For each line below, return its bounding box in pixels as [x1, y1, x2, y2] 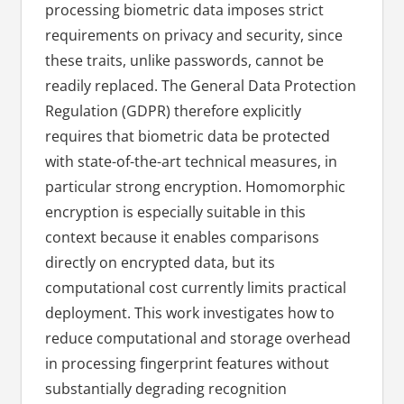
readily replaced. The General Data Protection [44, 76, 356, 96]
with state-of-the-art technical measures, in [44, 151, 337, 172]
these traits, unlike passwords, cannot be [44, 50, 324, 71]
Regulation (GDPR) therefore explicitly [44, 101, 301, 122]
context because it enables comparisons [44, 227, 319, 248]
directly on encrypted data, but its [44, 252, 275, 273]
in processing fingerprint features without [44, 353, 329, 374]
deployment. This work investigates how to [44, 303, 335, 324]
